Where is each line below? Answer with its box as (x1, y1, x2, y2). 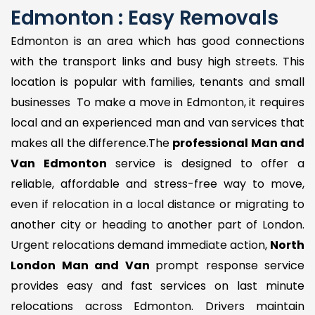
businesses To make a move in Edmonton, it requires (11, 94, 304, 110)
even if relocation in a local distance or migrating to (11, 195, 304, 212)
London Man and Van (11, 257, 155, 274)
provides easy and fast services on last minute (11, 277, 304, 294)
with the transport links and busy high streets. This (11, 53, 304, 70)
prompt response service (155, 257, 304, 274)
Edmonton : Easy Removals (11, 4, 278, 32)
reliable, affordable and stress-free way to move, (11, 175, 304, 192)
